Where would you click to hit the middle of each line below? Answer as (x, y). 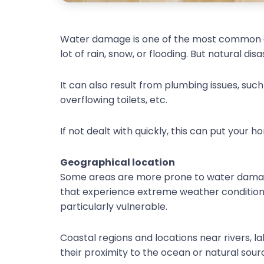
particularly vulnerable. (114, 207)
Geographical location (118, 163)
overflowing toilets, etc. (114, 100)
